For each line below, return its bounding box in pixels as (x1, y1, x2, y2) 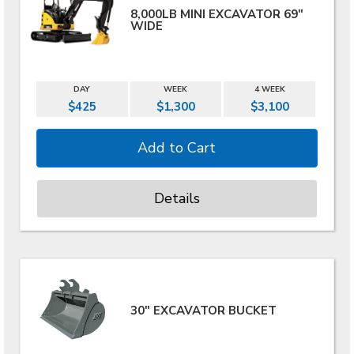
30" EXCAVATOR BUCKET (130, 303, 277, 318)
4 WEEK (254, 84, 285, 95)
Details (153, 189, 200, 208)
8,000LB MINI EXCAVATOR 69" (130, 6, 304, 22)
